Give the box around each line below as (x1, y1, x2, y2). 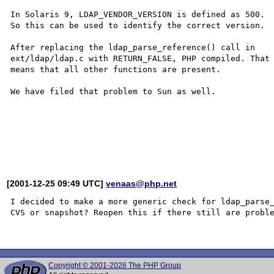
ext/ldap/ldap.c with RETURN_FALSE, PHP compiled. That (10, 53, 270, 63)
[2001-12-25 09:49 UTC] (7, 178, 106, 188)
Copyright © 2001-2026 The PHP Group (48, 261, 182, 270)
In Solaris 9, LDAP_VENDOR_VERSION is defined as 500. (10, 9, 265, 19)
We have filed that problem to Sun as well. (10, 86, 217, 96)
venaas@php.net (106, 178, 177, 188)
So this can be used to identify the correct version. (10, 20, 265, 30)
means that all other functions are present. (10, 64, 221, 74)
